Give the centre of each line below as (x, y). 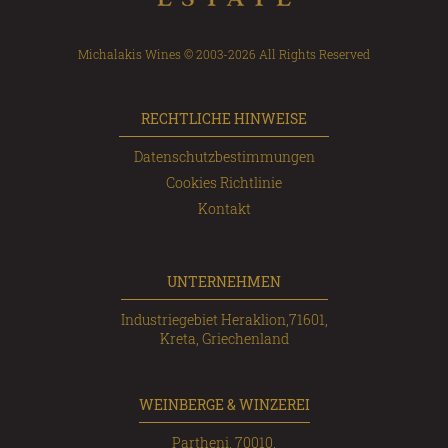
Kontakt (224, 208)
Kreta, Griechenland (224, 338)
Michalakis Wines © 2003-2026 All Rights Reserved (224, 53)
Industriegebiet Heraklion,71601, (224, 319)
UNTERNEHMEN (224, 281)
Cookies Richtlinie (224, 182)
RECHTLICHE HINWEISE (224, 118)
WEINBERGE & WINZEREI (224, 404)
